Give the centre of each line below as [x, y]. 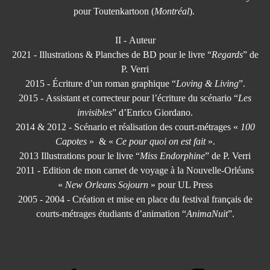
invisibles [95, 112]
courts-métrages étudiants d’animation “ [111, 213]
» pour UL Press [180, 184]
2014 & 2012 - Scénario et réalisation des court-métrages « [128, 127]
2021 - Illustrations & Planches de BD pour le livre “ [111, 54]
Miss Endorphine [172, 155]
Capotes [71, 141]
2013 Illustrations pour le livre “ [80, 155]
